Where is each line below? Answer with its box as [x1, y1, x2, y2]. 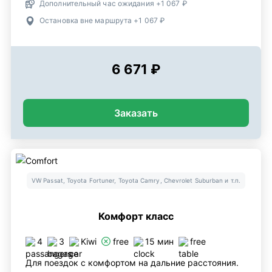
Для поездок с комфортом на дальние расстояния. [25, 257, 239, 268]
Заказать [114, 107, 158, 119]
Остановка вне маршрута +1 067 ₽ [39, 16, 165, 25]
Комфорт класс [98, 210, 174, 222]
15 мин [145, 236, 174, 246]
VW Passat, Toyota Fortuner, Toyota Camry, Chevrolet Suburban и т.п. [31, 177, 241, 184]
